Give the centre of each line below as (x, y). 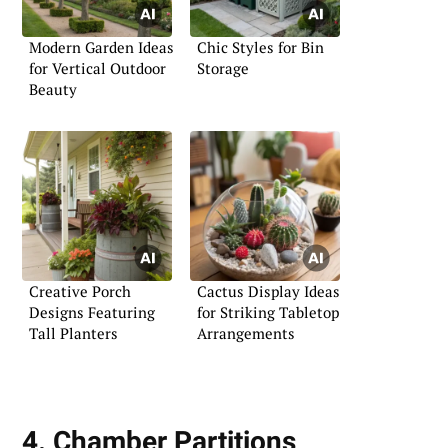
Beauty (53, 89)
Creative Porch (80, 291)
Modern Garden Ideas (101, 47)
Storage (223, 68)
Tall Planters (73, 333)
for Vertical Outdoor (97, 68)
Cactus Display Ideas (268, 291)
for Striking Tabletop (268, 312)
